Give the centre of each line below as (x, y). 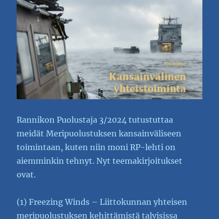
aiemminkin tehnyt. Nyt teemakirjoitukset (100, 161)
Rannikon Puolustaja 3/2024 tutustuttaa (95, 120)
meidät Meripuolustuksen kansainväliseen (99, 133)
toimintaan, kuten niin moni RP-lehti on (96, 147)
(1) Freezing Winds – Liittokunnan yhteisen (102, 202)
